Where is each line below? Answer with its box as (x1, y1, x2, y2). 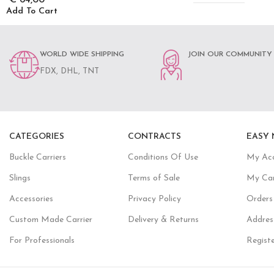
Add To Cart (6, 7, 57, 17)
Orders (246, 194, 273, 204)
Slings (9, 174, 31, 183)
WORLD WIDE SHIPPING (40, 51, 124, 59)
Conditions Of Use (127, 153, 198, 163)
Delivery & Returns (127, 215, 199, 225)
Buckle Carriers (9, 153, 66, 163)
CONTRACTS (127, 132, 181, 142)
